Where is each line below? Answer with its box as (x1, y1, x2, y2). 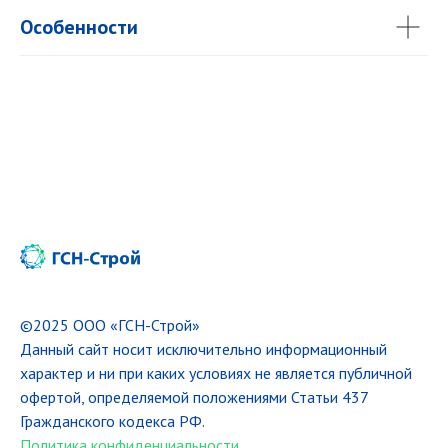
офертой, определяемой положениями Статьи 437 (20, 387, 368, 408)
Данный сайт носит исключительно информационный (20, 339, 387, 360)
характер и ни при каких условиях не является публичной (20, 363, 412, 384)
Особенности (20, 14, 138, 40)
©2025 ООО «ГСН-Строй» (20, 315, 200, 336)
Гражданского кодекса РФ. (20, 411, 205, 432)
